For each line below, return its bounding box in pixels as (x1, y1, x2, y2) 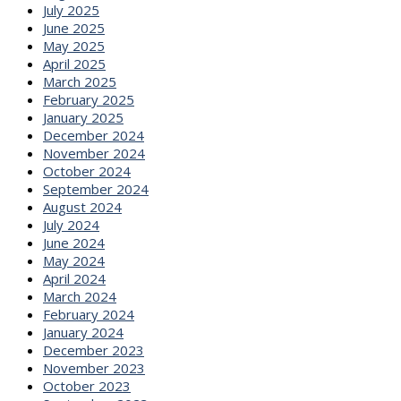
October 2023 (43, 376, 131, 395)
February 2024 (43, 304, 134, 323)
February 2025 (43, 90, 134, 108)
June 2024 (43, 233, 105, 252)
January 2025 (43, 107, 124, 126)
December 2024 (43, 125, 144, 144)
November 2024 (43, 143, 145, 162)
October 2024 (43, 161, 131, 180)
